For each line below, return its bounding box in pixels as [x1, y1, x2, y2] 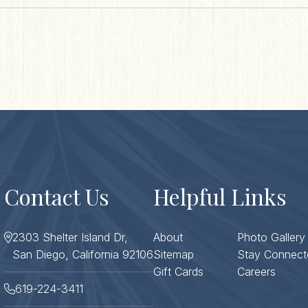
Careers [236, 265, 276, 279]
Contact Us [3, 181, 109, 212]
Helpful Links [153, 181, 287, 212]
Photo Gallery [236, 230, 305, 245]
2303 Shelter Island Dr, [12, 230, 128, 245]
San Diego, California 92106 [12, 247, 153, 262]
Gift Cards [153, 265, 203, 279]
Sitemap [153, 247, 194, 262]
